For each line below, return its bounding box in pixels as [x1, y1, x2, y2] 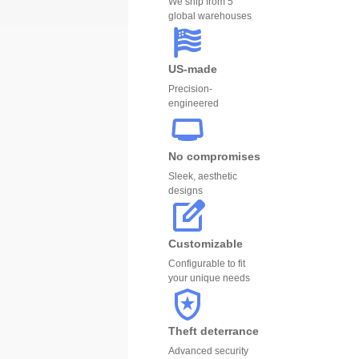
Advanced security [168, 345, 248, 357]
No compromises [168, 150, 260, 163]
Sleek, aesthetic [168, 171, 237, 182]
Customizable [168, 237, 243, 250]
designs [168, 185, 203, 196]
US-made [168, 63, 217, 75]
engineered [168, 98, 219, 109]
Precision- [168, 83, 212, 95]
